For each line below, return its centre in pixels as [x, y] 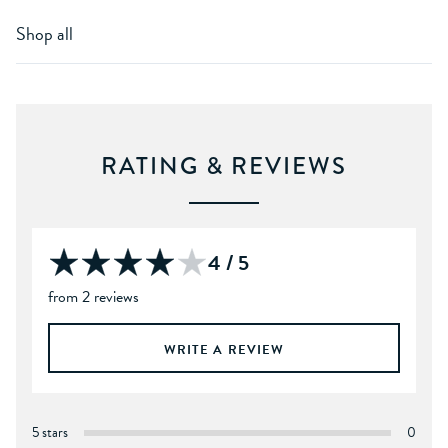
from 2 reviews [93, 296]
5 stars [50, 432]
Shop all [44, 33]
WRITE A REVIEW [224, 349]
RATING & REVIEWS [224, 165]
